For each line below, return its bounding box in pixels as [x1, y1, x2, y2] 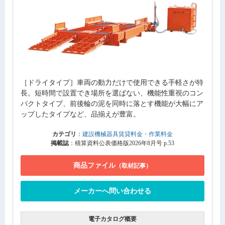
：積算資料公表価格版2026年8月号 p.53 [69, 140, 174, 147]
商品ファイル [73, 162, 116, 170]
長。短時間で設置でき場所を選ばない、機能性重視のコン [21, 89, 203, 97]
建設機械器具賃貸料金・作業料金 [82, 131, 173, 138]
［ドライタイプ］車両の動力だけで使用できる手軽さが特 [21, 79, 203, 87]
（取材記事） [116, 162, 152, 170]
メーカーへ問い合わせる [74, 187, 151, 195]
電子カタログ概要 [88, 215, 137, 223]
